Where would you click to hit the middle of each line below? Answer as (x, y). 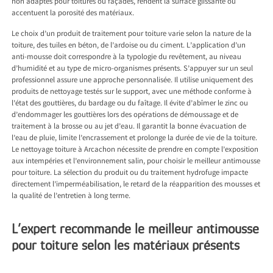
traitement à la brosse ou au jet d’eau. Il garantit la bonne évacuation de (129, 127)
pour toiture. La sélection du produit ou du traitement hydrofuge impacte (130, 174)
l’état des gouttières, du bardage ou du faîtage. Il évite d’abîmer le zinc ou (130, 104)
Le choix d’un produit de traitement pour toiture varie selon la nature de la (132, 35)
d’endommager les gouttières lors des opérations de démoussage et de (125, 116)
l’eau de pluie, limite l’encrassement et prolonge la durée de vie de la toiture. (135, 139)
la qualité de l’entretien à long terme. (71, 197)
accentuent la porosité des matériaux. (73, 14)
